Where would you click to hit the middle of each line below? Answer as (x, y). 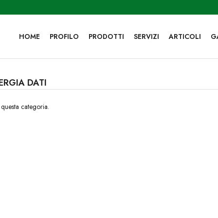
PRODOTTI (106, 36)
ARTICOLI (185, 36)
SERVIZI (146, 36)
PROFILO (64, 36)
